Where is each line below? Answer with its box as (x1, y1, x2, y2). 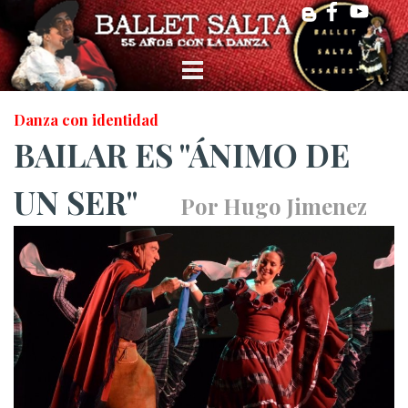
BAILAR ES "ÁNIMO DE (14, 133, 350, 176)
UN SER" (14, 180, 180, 223)
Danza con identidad (14, 110, 158, 129)
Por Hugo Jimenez (180, 191, 367, 220)
